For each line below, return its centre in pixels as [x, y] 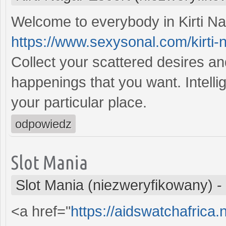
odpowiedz [43, 124]
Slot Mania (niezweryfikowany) [114, 185]
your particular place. [79, 102]
